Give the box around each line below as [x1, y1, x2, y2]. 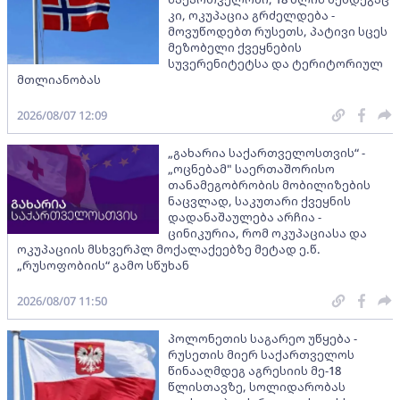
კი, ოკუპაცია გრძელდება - [168, 6, 335, 23]
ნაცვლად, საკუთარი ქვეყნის [168, 192, 351, 209]
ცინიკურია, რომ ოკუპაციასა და [168, 224, 367, 241]
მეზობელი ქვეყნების [168, 38, 302, 55]
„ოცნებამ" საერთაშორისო [168, 160, 335, 177]
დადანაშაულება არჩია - [168, 208, 321, 225]
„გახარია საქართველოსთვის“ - [168, 144, 365, 161]
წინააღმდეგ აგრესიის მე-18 [168, 362, 341, 379]
